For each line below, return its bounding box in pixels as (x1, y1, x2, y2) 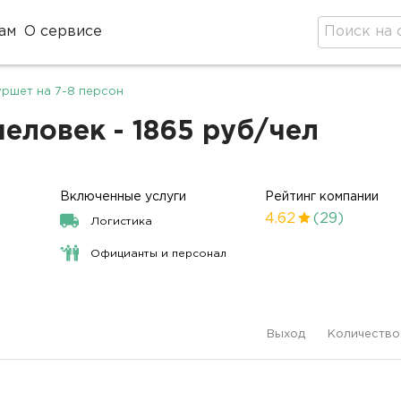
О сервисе (24, 25, 103, 38)
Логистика (90, 217, 153, 226)
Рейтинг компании (265, 192, 380, 202)
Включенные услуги (60, 192, 187, 202)
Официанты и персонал (90, 249, 227, 259)
